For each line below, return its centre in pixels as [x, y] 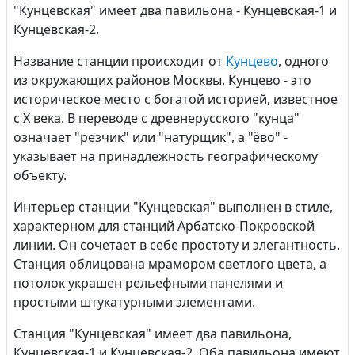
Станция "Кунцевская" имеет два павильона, [153, 334]
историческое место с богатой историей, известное [176, 99]
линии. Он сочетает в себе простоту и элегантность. [177, 245]
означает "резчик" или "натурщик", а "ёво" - [151, 137]
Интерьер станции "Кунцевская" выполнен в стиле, [173, 207]
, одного [303, 61]
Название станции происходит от [120, 61]
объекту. [40, 175]
